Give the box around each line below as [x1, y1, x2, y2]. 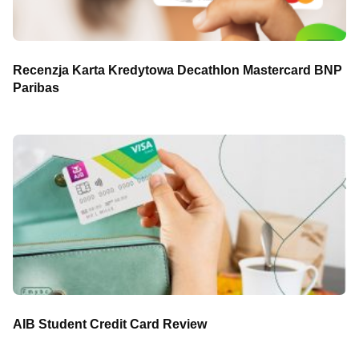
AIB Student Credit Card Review [13, 317, 207, 332]
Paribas [13, 81, 59, 95]
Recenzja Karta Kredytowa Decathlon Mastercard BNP [13, 63, 342, 78]
